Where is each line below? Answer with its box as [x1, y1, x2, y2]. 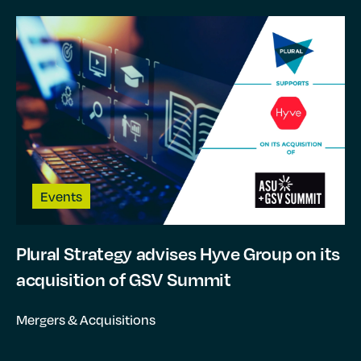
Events [40, 186, 82, 205]
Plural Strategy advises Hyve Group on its [16, 242, 341, 264]
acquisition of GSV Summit [16, 268, 231, 290]
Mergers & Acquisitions [16, 309, 156, 329]
